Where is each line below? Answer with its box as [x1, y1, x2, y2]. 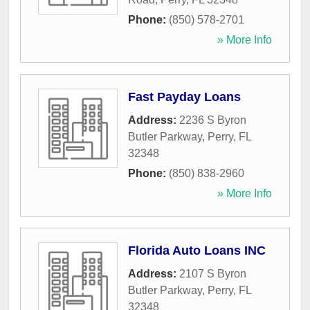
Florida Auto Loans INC [128, 244, 266, 258]
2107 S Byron [179, 268, 246, 280]
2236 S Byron [179, 114, 246, 127]
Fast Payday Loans [128, 90, 241, 104]
